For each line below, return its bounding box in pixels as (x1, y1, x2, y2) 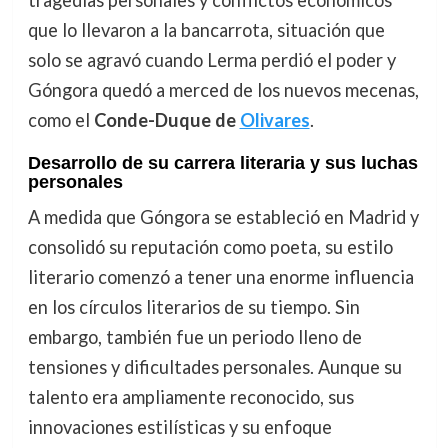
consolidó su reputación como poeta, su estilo (27, 235, 393, 258)
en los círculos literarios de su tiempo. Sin (27, 295, 360, 318)
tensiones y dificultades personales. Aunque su (27, 355, 402, 378)
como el (27, 109, 94, 132)
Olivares (239, 109, 310, 132)
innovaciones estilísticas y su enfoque (27, 415, 332, 438)
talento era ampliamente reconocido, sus (27, 385, 354, 408)
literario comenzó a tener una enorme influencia (27, 265, 414, 288)
